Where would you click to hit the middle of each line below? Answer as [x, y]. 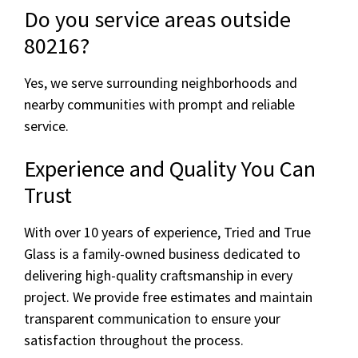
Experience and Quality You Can [170, 169]
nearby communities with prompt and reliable [159, 105]
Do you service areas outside [157, 20]
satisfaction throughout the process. [134, 340]
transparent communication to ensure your [152, 319]
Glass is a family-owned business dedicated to [162, 254]
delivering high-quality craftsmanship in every [158, 276]
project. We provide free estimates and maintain [168, 297]
